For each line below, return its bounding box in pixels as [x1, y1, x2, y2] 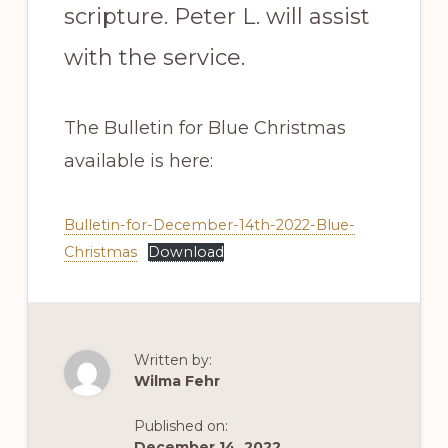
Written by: [133, 351, 212, 369]
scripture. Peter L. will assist [63, 3, 370, 30]
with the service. [63, 44, 245, 71]
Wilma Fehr [133, 372, 220, 390]
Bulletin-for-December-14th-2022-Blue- [63, 216, 355, 234]
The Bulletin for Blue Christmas [63, 117, 346, 139]
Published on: [133, 417, 228, 435]
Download [147, 243, 224, 261]
